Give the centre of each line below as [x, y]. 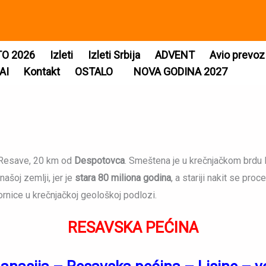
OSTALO [94, 72]
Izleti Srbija [114, 55]
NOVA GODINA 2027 [181, 72]
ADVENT [175, 55]
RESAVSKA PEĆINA [133, 227]
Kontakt [42, 72]
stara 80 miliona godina [123, 178]
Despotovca [99, 160]
